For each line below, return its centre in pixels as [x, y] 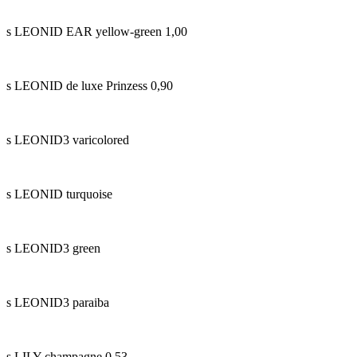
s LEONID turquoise [59, 194]
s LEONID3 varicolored [68, 139]
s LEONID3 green [53, 248]
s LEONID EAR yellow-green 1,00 [97, 31]
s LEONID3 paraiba [58, 302]
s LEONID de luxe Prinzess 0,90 [90, 85]
